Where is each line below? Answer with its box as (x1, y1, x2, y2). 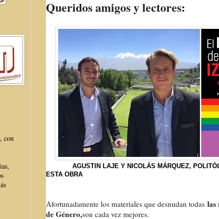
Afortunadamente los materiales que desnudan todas (46, 198, 207, 209)
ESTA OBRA (46, 170, 85, 178)
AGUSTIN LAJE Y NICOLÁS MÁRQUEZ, (72, 162, 193, 170)
